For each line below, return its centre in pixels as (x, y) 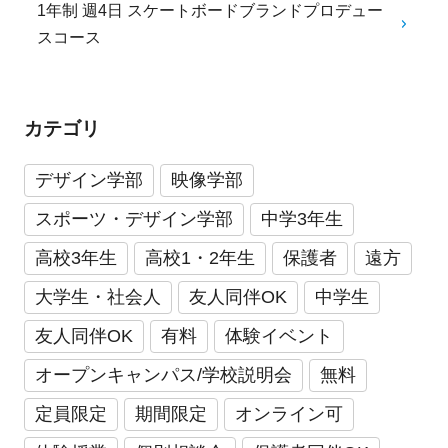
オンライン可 (288, 413)
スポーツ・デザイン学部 (133, 218)
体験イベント (278, 335)
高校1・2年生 (199, 257)
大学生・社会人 (97, 296)
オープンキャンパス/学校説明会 (163, 374)
